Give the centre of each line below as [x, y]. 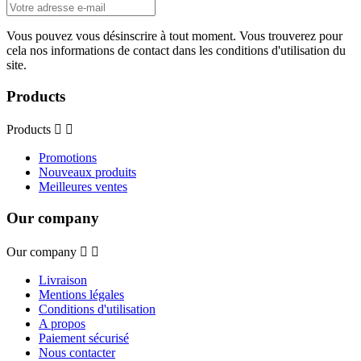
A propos [62, 323]
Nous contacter [77, 352]
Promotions [68, 158]
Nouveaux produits [87, 172]
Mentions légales [81, 294]
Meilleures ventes [83, 187]
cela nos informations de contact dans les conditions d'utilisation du [176, 50]
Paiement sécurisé [84, 338]
